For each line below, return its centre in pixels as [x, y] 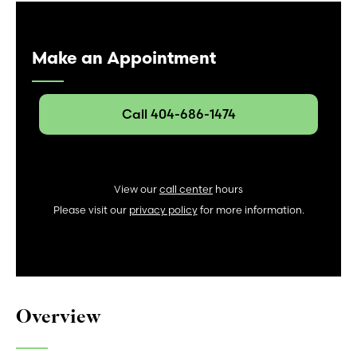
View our [137, 189]
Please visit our [91, 210]
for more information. [251, 210]
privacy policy [163, 210]
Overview [59, 316]
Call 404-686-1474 [178, 114]
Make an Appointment [124, 57]
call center [186, 189]
